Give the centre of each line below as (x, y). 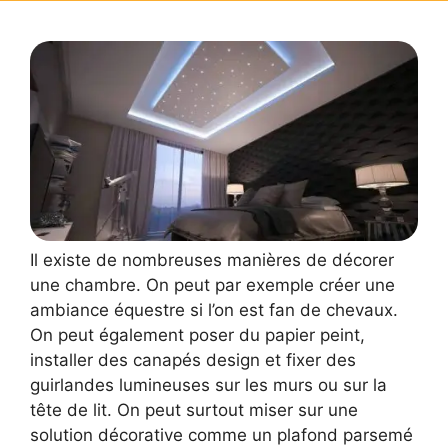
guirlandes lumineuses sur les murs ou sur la (208, 385)
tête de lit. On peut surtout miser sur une (194, 410)
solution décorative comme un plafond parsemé (221, 435)
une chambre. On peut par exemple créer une (212, 285)
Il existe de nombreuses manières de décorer (212, 260)
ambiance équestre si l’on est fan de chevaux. (214, 310)
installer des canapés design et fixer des (193, 360)
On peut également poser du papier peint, (197, 335)
